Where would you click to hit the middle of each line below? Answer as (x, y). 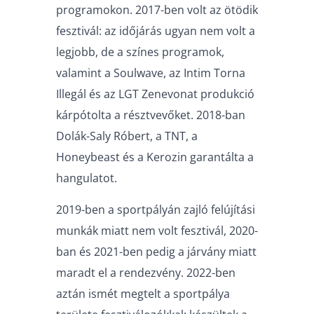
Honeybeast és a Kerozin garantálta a (155, 157)
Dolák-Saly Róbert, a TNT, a (127, 136)
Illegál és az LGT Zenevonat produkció (155, 94)
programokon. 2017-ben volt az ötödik (157, 10)
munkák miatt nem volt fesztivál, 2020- (157, 230)
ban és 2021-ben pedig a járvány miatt (156, 251)
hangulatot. (87, 178)
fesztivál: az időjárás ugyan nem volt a (156, 31)
